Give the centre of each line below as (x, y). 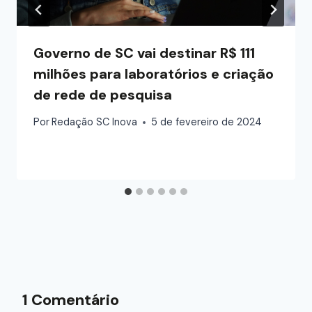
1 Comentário (71, 300)
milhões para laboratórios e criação (154, 73)
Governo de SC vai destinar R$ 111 (144, 53)
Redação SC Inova (95, 122)
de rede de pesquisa (103, 94)
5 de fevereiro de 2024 (207, 122)
